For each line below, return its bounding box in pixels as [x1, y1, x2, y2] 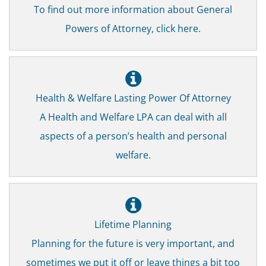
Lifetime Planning [94, 217, 172, 231]
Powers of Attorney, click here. [65, 21, 201, 35]
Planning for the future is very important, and [31, 236, 235, 250]
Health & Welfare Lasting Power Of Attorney [35, 90, 231, 104]
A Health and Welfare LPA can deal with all [39, 109, 227, 123]
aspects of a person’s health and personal [39, 128, 227, 142]
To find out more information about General [34, 2, 232, 16]
